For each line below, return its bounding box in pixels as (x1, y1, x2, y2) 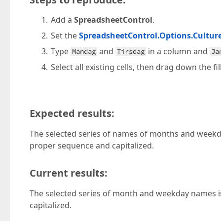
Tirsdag (117, 47, 145, 56)
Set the (51, 30, 79, 41)
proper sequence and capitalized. (30, 140, 154, 151)
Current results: (30, 166, 108, 180)
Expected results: (30, 107, 114, 120)
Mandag (72, 47, 96, 56)
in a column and (146, 46, 210, 57)
